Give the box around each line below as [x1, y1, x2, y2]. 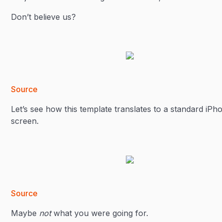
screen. [11, 116, 39, 126]
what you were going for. [51, 208, 149, 218]
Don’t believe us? [11, 12, 76, 22]
